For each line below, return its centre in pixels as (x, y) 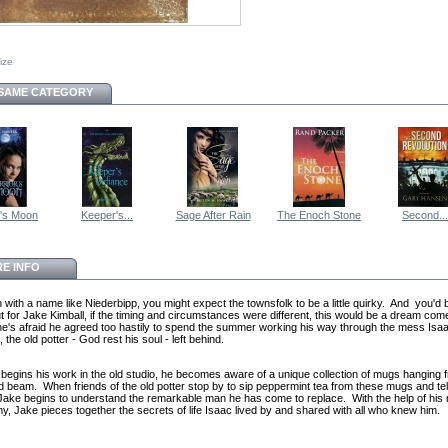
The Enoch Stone (319, 215)
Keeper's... (107, 215)
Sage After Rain (213, 215)
